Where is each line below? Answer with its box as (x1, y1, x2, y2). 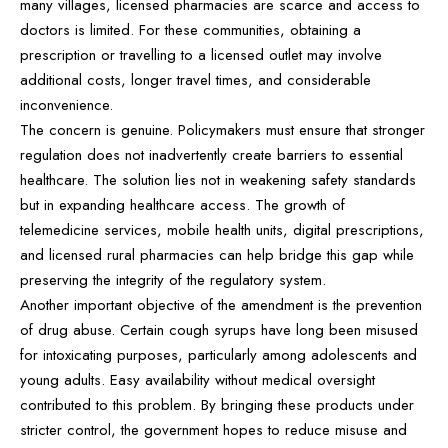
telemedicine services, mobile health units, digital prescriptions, (20, 218, 424, 241)
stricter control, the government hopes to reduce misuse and (20, 418, 407, 441)
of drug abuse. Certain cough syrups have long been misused (20, 318, 418, 341)
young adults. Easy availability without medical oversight (20, 368, 375, 391)
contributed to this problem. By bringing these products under (20, 393, 414, 416)
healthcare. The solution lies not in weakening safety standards (20, 168, 416, 191)
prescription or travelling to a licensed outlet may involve (20, 43, 382, 66)
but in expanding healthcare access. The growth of (20, 193, 345, 216)
